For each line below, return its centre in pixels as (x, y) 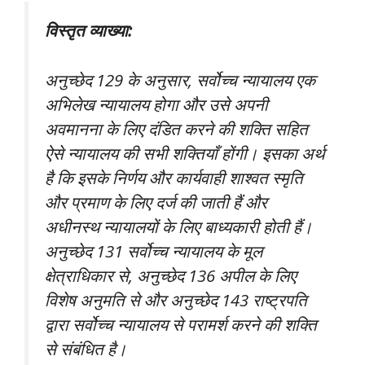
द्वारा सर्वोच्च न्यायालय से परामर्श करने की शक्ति (181, 324)
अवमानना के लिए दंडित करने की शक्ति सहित (176, 128)
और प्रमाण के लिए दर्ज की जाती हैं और (156, 202)
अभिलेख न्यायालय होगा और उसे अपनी (156, 104)
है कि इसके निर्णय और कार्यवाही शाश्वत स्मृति (174, 177)
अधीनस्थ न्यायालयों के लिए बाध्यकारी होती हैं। (179, 226)
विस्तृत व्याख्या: (88, 31)
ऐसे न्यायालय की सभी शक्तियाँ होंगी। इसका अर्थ (185, 153)
